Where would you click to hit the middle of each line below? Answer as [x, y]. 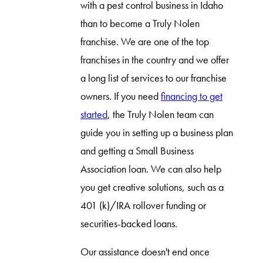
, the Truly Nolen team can [160, 114]
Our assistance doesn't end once [145, 252]
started [94, 114]
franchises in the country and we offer [154, 60]
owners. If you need [120, 96]
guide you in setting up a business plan [156, 132]
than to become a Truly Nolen [140, 23]
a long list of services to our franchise [153, 78]
